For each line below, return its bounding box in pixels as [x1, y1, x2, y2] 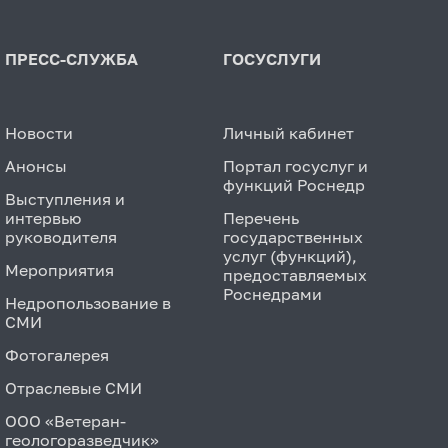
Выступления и [5, 188, 125, 209]
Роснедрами [222, 283, 322, 304]
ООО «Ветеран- [5, 410, 126, 431]
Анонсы [5, 155, 67, 176]
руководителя [5, 226, 117, 247]
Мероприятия [5, 259, 114, 280]
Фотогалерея [5, 344, 109, 365]
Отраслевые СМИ [5, 377, 142, 398]
